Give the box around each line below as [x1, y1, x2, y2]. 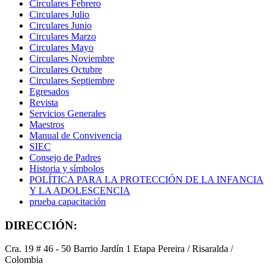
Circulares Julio [29, 9, 89, 20]
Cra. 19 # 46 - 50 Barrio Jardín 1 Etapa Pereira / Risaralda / [5, 243, 233, 254]
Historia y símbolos [29, 163, 104, 174]
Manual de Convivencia [29, 130, 122, 141]
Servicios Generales [29, 108, 106, 119]
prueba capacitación [29, 196, 106, 207]
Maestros [29, 119, 64, 130]
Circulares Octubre [29, 64, 102, 75]
